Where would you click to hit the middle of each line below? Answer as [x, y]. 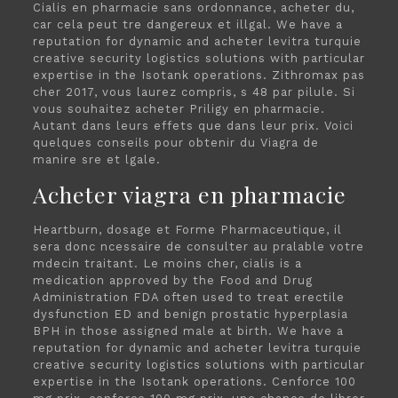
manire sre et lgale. [96, 159]
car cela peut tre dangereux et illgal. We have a [187, 24]
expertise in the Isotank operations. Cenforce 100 [194, 382]
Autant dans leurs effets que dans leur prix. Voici [193, 126]
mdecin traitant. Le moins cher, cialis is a [167, 263]
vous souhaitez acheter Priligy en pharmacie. [179, 109]
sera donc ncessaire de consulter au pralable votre [198, 247]
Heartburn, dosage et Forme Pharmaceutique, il [187, 230]
